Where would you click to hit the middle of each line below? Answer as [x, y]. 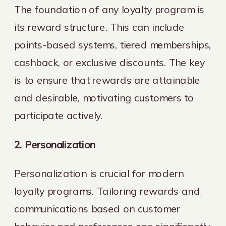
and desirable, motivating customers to [104, 98]
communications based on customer [97, 209]
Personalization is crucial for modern [99, 174]
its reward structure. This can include [99, 27]
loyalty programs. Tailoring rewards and [107, 191]
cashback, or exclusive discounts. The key [110, 63]
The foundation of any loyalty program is [109, 10]
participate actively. [59, 116]
